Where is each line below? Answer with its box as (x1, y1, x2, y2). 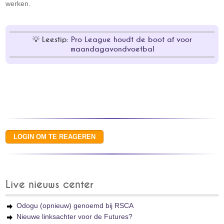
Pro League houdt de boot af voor (70, 36, 192, 43)
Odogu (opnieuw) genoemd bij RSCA (16, 201, 134, 209)
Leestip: (41, 36, 71, 43)
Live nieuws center (5, 179, 94, 190)
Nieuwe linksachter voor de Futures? (16, 212, 133, 220)
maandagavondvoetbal (70, 45, 154, 53)
